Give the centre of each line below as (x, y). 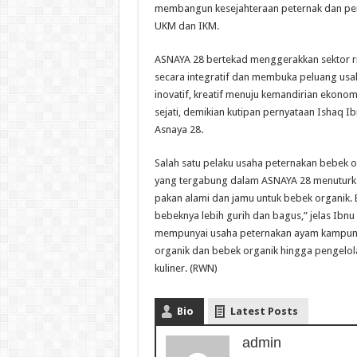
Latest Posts (264, 311)
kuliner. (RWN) (186, 268)
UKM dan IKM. (186, 26)
